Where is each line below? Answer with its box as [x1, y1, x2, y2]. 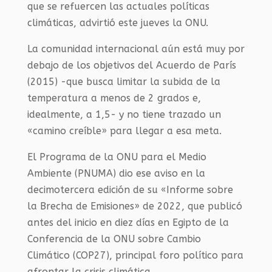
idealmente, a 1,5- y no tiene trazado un [27, 109, 221, 121]
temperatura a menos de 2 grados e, [27, 92, 201, 104]
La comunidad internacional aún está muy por [27, 43, 245, 55]
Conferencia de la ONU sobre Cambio [27, 233, 201, 245]
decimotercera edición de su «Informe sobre [27, 184, 233, 196]
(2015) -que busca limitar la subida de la [27, 76, 220, 88]
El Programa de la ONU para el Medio [27, 151, 206, 163]
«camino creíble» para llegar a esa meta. [27, 125, 222, 137]
